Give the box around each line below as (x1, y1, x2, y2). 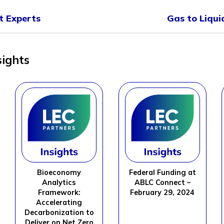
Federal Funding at (128, 168, 196, 177)
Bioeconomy (37, 168, 81, 177)
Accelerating (36, 198, 82, 207)
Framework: (37, 188, 80, 197)
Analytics (42, 178, 76, 187)
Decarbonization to (24, 208, 94, 217)
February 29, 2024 (130, 188, 195, 197)
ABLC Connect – (134, 178, 190, 187)
